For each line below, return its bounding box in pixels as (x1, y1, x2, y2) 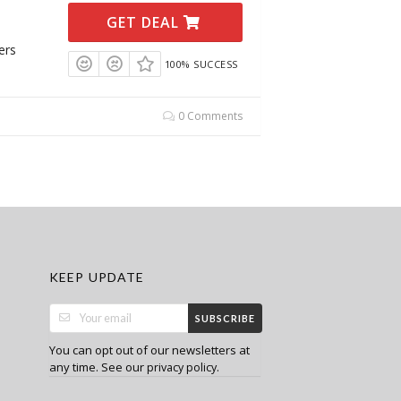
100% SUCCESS (164, 57, 238, 72)
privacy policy (146, 360, 217, 376)
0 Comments (175, 107, 243, 124)
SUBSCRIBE (195, 312, 255, 325)
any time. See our (48, 359, 147, 376)
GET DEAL (107, 13, 184, 33)
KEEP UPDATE (48, 269, 145, 285)
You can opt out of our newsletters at (48, 342, 250, 359)
